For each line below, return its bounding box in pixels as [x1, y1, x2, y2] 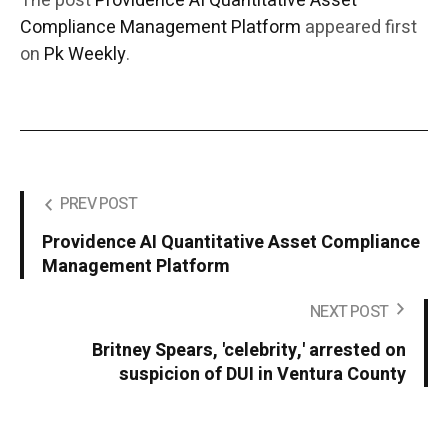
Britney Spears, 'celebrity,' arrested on [92, 337, 406, 365]
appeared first [301, 14, 417, 42]
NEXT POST [310, 300, 388, 325]
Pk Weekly [44, 41, 126, 69]
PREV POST [60, 192, 137, 217]
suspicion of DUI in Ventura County [119, 361, 406, 389]
